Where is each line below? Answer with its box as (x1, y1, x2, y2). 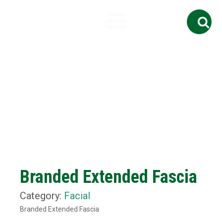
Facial (64, 190, 90, 202)
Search (183, 8, 202, 16)
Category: (20, 190, 64, 202)
